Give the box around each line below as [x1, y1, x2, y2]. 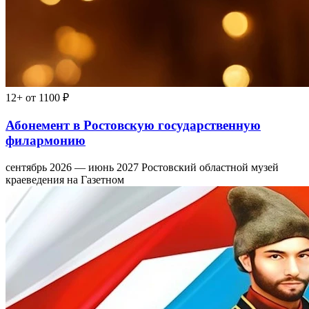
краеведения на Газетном [6, 173, 124, 186]
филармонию [6, 132, 86, 148]
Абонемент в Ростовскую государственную [6, 117, 261, 132]
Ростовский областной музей [141, 161, 279, 173]
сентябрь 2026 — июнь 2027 [6, 161, 139, 173]
